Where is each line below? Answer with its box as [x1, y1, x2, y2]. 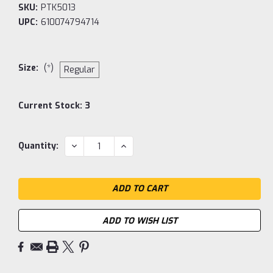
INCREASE [119, 140, 161, 152]
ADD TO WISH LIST [102, 215, 177, 227]
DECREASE [69, 140, 115, 152]
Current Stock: [18, 100, 85, 112]
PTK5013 [40, 2, 76, 14]
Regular [63, 64, 95, 76]
